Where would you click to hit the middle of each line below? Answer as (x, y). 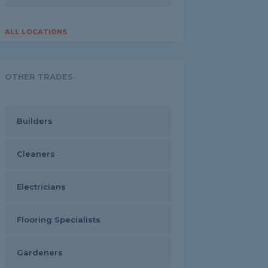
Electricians (41, 187)
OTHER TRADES (39, 77)
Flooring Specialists (59, 220)
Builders (35, 121)
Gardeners (40, 252)
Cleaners (36, 154)
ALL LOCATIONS (36, 32)
